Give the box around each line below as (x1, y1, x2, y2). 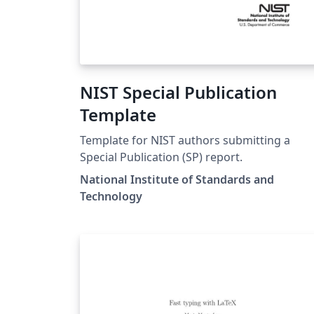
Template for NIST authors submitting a (80, 132, 290, 148)
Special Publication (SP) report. (80, 149, 243, 165)
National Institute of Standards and (80, 171, 274, 187)
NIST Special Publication (80, 80, 277, 104)
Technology (80, 188, 142, 204)
